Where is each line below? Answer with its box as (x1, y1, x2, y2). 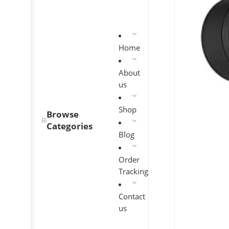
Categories (47, 120, 93, 132)
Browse (47, 108, 79, 121)
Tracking (119, 167, 148, 177)
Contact (119, 192, 145, 202)
